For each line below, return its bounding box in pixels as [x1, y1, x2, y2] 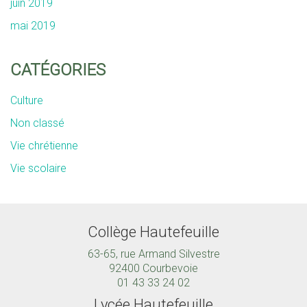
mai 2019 [10, 19, 56, 32]
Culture [10, 93, 43, 107]
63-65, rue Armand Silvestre [87, 247, 220, 261]
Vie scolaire [10, 161, 66, 175]
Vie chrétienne [10, 138, 78, 152]
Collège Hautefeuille [88, 223, 219, 241]
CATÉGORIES [10, 60, 106, 79]
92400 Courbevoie [109, 262, 198, 275]
